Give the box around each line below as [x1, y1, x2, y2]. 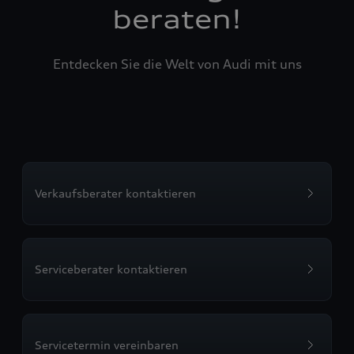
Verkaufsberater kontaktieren [35, 186, 196, 200]
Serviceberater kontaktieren [35, 262, 187, 276]
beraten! [112, 4, 242, 35]
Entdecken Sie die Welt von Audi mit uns [52, 56, 302, 72]
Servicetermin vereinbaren [35, 338, 179, 352]
